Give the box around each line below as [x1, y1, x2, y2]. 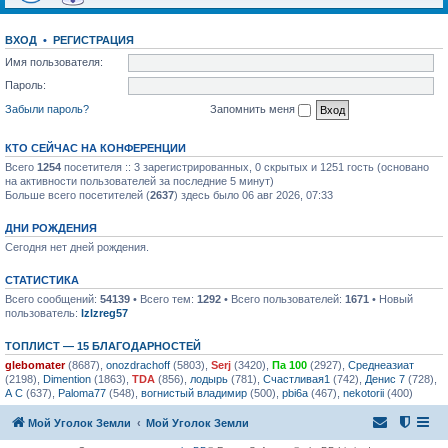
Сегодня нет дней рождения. [5, 240, 149, 253]
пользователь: [5, 306, 81, 319]
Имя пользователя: [5, 56, 103, 69]
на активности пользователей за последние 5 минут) [5, 174, 274, 187]
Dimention [43, 372, 91, 385]
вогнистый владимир [141, 386, 247, 399]
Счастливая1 [263, 372, 330, 385]
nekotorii [343, 386, 384, 399]
